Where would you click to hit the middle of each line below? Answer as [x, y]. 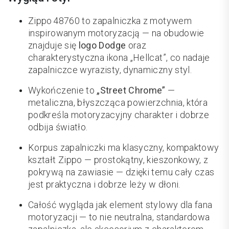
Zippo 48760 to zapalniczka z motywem [110, 21]
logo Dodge [102, 45]
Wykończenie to [63, 90]
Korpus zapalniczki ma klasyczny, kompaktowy [124, 148]
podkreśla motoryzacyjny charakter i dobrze [119, 115]
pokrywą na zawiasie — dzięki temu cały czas [121, 172]
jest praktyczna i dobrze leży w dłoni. [104, 185]
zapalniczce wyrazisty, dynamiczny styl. [110, 70]
